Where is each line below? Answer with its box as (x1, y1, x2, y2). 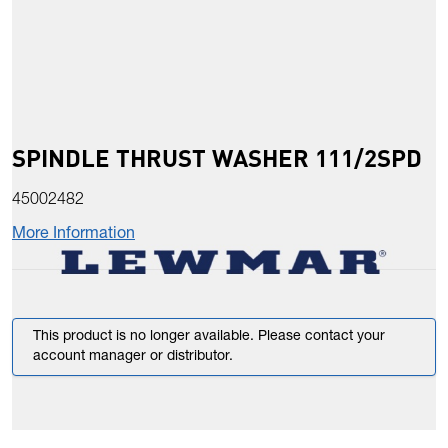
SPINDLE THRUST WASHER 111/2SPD (12, 142, 422, 174)
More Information (12, 227, 135, 244)
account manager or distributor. (33, 350, 233, 365)
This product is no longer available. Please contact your (33, 330, 385, 345)
